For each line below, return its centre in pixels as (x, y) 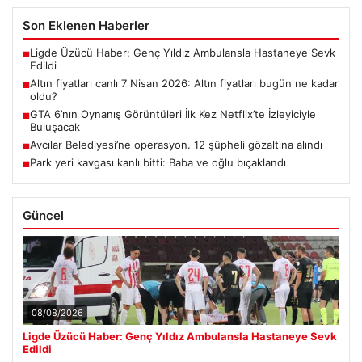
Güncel (43, 216)
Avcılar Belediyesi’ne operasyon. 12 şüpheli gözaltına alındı (176, 145)
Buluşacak (55, 127)
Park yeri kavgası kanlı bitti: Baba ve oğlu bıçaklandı (158, 163)
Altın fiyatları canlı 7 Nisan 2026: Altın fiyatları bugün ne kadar (184, 84)
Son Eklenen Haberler (86, 26)
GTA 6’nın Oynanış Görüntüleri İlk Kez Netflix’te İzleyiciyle (173, 114)
